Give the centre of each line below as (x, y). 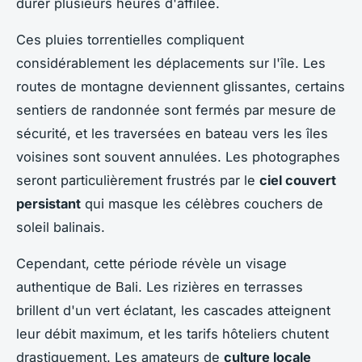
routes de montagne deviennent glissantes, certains (181, 86)
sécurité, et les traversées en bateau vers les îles (172, 133)
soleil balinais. (61, 227)
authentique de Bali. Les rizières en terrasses (160, 286)
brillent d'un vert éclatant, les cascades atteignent (173, 310)
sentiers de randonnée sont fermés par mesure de (176, 109)
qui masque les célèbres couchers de (202, 203)
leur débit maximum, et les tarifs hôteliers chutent (173, 333)
